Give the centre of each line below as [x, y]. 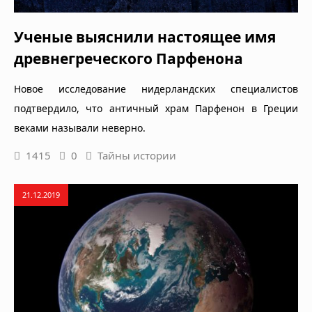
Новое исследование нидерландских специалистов [156, 88]
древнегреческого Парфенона [128, 58]
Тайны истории [137, 155]
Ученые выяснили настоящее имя [145, 37]
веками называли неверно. [80, 127]
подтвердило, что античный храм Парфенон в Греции [156, 108]
